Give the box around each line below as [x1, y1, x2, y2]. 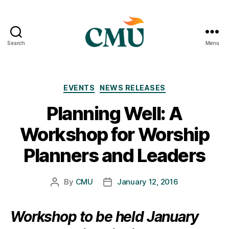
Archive [113, 68, 147, 80]
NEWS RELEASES [100, 83, 166, 92]
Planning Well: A [47, 102, 182, 125]
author [54, 188, 78, 198]
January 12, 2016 [117, 176, 178, 187]
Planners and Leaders [24, 144, 205, 167]
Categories [114, 80, 159, 91]
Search [7, 40, 25, 46]
